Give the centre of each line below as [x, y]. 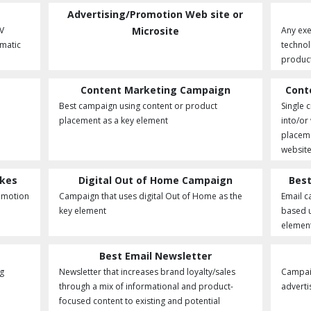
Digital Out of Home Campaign [155, 180]
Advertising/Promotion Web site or [155, 14]
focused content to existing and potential [139, 301]
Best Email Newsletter [155, 256]
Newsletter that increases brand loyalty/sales [147, 272]
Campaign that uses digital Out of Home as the [150, 196]
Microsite [155, 31]
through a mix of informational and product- [146, 286]
